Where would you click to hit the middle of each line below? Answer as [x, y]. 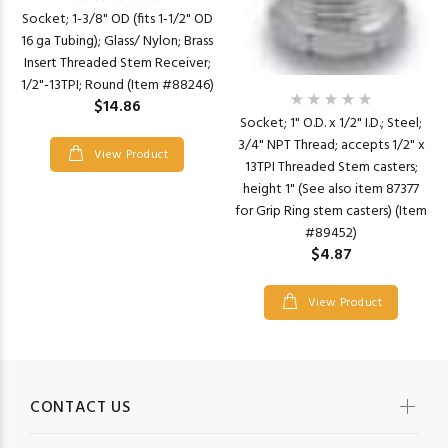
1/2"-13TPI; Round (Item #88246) [117, 86]
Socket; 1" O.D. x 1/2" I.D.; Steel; [331, 123]
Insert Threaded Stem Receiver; [117, 64]
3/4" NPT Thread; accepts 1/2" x [331, 145]
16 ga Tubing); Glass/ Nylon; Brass [117, 42]
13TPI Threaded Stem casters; [331, 167]
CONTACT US [80, 407]
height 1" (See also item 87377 [331, 189]
